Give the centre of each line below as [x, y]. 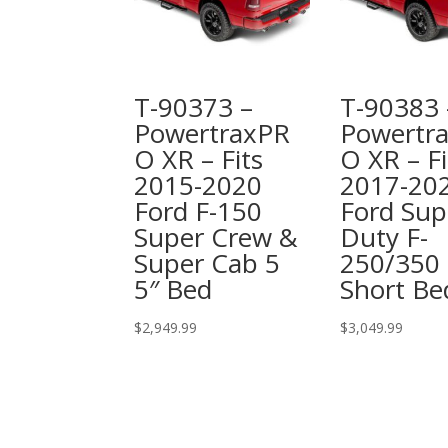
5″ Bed [173, 288]
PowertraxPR [212, 132]
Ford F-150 [198, 210]
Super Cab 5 [207, 262]
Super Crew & [216, 236]
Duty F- [383, 236]
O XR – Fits [199, 158]
